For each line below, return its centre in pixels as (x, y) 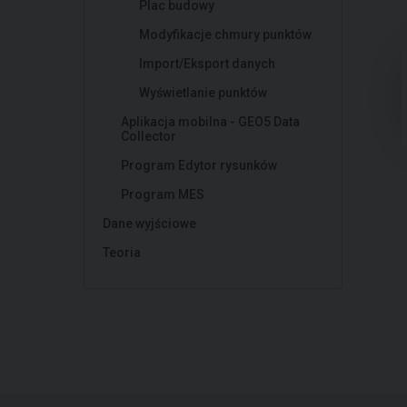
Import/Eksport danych (207, 64)
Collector (149, 136)
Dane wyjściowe (149, 223)
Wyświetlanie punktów (203, 93)
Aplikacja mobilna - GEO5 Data (210, 122)
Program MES (163, 194)
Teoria (122, 253)
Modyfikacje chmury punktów (225, 35)
